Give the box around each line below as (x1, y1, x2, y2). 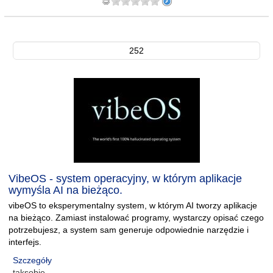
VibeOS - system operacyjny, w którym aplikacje (9, 172, 242, 185)
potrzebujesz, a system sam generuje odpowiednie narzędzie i (9, 225, 249, 235)
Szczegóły (13, 255, 52, 265)
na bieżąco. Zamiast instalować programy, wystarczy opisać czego (9, 213, 264, 222)
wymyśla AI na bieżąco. (9, 184, 122, 196)
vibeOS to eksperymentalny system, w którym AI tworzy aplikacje (9, 200, 257, 210)
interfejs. (9, 237, 41, 247)
